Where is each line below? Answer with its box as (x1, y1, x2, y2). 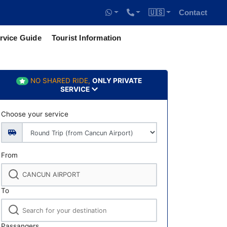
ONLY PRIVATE (92, 77, 142, 85)
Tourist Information (51, 33, 122, 42)
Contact (178, 8, 207, 17)
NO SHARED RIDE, (30, 77, 90, 85)
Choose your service (1, 109, 68, 118)
